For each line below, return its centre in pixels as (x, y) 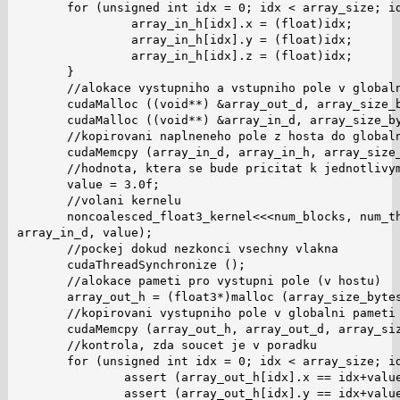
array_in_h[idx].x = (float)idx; (184, 23)
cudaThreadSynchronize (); (131, 264)
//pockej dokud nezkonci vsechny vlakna (177, 248)
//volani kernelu (99, 200)
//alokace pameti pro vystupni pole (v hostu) (199, 280)
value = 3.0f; (88, 184)
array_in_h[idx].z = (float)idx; (184, 55)
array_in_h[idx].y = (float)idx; (184, 39)
